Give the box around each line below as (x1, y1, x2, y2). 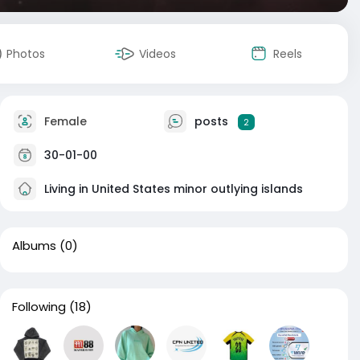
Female (41, 112, 87, 129)
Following (12, 298, 66, 315)
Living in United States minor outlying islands (41, 180, 303, 197)
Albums (12, 237, 56, 254)
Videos (139, 46, 176, 62)
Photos (6, 46, 45, 62)
